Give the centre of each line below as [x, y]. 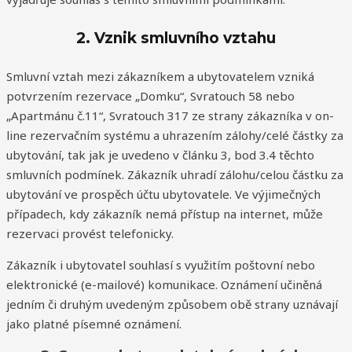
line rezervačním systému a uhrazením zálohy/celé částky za [175, 135]
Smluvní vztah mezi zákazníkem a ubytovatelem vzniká [160, 76]
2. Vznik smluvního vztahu [176, 38]
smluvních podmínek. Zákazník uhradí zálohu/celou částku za [175, 174]
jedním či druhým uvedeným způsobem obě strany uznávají [172, 304]
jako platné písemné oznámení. [94, 323]
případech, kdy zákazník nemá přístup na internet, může [165, 213]
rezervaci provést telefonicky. [90, 233]
